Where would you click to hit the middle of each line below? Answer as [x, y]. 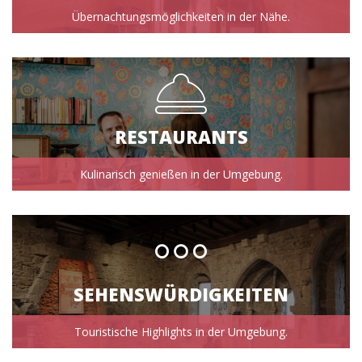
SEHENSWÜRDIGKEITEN [181, 294]
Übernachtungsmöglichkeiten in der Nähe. [181, 17]
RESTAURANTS [181, 136]
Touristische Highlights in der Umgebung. [181, 332]
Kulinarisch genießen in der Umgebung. [181, 174]
